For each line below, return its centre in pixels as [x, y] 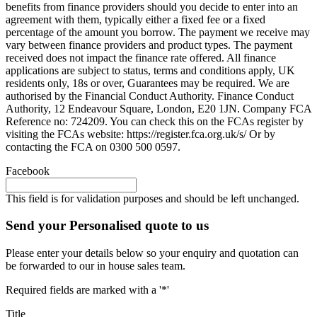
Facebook [28, 171]
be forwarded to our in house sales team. [96, 266]
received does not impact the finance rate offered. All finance [141, 57]
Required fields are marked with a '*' [87, 290]
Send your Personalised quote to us [107, 226]
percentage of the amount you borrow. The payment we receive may [158, 32]
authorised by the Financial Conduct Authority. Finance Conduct [150, 96]
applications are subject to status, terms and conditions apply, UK [150, 70]
